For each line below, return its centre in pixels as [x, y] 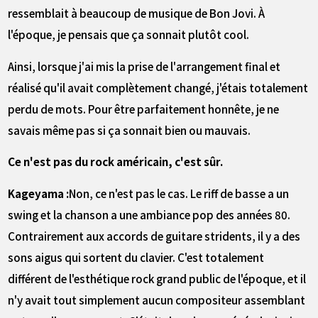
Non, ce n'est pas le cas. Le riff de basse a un [179, 193]
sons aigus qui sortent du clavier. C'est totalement [136, 257]
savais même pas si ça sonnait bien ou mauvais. [130, 130]
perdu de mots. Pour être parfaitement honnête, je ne [144, 108]
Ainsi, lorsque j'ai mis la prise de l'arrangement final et [144, 66]
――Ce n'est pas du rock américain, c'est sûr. [116, 161]
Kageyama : [39, 193]
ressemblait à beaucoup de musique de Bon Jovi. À [137, 13]
